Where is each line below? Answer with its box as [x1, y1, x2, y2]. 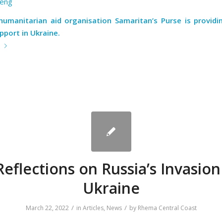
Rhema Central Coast [137, 203, 197, 212]
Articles [82, 203, 104, 212]
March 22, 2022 [25, 203, 69, 212]
